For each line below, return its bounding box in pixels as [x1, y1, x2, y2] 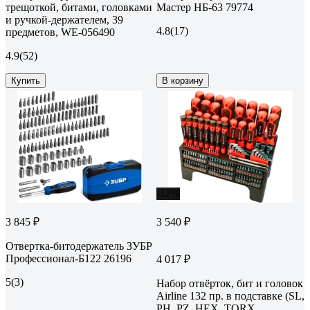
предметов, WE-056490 [6, 26, 115, 38]
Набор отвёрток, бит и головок [156, 277, 303, 289]
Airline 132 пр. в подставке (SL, [156, 289, 304, 302]
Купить [11, 75, 40, 86]
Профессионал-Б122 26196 [6, 252, 131, 264]
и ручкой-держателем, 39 [6, 13, 123, 26]
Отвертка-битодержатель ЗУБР [6, 239, 152, 252]
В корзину [162, 75, 203, 86]
